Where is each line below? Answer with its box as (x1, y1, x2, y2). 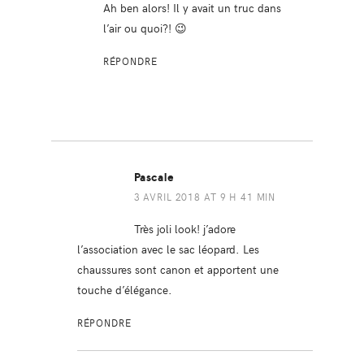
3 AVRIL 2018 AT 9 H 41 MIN (133, 190, 276, 204)
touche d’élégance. (76, 281, 172, 298)
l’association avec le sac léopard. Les (76, 240, 259, 258)
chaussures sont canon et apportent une (76, 261, 279, 278)
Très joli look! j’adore (133, 220, 236, 237)
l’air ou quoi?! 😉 (102, 19, 187, 37)
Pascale (133, 171, 175, 185)
